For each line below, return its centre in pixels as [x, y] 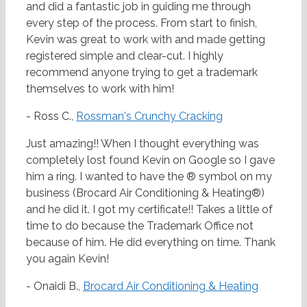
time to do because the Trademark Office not [140, 226]
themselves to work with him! [100, 89]
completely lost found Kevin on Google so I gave [150, 160]
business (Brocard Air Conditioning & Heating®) [145, 193]
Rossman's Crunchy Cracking [149, 116]
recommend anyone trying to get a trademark [142, 73]
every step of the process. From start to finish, [142, 23]
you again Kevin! [67, 259]
